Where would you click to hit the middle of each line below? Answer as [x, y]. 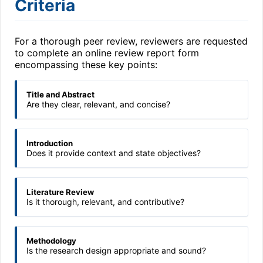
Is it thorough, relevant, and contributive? [105, 202]
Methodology [51, 241]
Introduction [50, 143]
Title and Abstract [60, 95]
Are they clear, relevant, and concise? [98, 104]
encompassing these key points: [86, 65]
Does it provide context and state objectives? [114, 153]
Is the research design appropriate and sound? [116, 250]
